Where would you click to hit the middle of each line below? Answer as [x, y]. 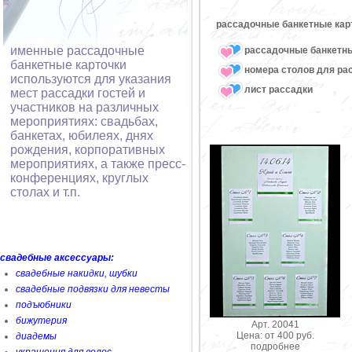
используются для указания [91, 79]
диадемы [36, 336]
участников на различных [84, 107]
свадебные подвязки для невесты [93, 289]
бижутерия [41, 321]
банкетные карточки [68, 65]
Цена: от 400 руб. [275, 335]
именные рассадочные [77, 51]
